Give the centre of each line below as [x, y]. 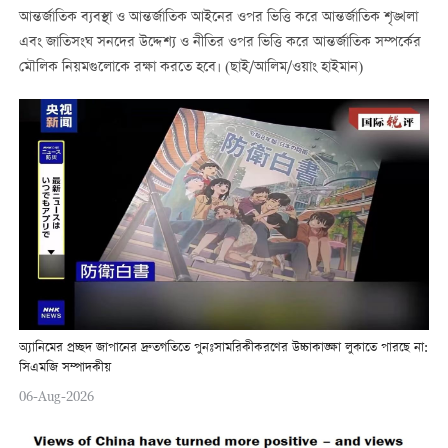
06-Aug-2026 [56, 396]
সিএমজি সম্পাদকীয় [64, 369]
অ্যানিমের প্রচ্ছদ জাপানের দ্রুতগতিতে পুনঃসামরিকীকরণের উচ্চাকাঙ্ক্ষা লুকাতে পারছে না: [223, 349]
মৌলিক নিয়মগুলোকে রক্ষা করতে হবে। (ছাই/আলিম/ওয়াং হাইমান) [190, 67]
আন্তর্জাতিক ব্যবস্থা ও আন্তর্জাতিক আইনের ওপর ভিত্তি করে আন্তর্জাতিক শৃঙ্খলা [218, 17]
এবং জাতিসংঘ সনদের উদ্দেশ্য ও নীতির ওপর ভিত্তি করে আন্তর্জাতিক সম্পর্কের [219, 42]
